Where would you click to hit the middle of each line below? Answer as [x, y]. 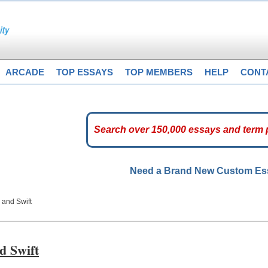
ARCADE [25, 72]
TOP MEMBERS [159, 72]
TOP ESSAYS [85, 72]
